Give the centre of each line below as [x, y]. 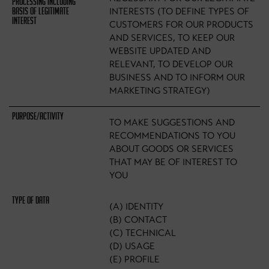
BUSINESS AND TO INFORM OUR [177, 77]
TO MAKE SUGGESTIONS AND [172, 122]
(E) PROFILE [135, 259]
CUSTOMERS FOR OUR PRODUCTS [182, 25]
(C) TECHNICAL [143, 233]
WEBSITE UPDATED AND [160, 51]
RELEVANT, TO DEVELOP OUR [171, 64]
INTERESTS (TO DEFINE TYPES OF [180, 11]
